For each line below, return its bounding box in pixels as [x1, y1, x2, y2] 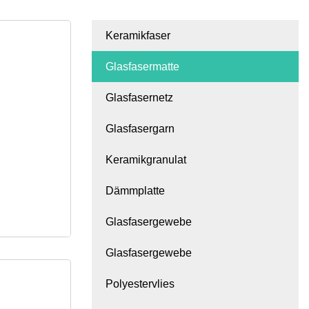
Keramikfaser [106, 30, 170, 42]
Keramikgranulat [106, 154, 186, 166]
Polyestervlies [106, 278, 175, 290]
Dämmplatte [106, 185, 165, 197]
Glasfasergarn [106, 123, 175, 135]
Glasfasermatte [106, 61, 179, 73]
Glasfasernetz [106, 92, 173, 104]
